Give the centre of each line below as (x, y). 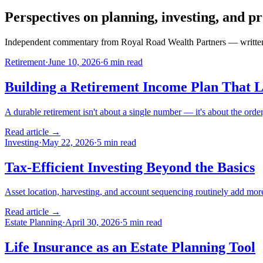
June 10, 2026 (74, 62)
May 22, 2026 (68, 142)
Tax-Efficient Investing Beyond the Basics (130, 167)
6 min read (123, 62)
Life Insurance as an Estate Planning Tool (130, 247)
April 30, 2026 (92, 222)
